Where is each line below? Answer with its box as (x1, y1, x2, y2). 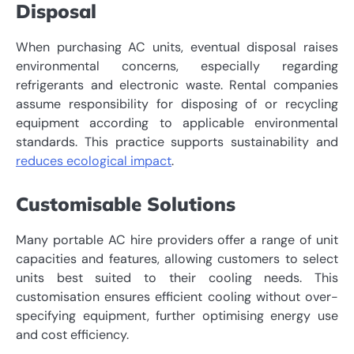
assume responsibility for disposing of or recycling (16, 96, 338, 113)
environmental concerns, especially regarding (16, 58, 338, 75)
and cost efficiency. (16, 326, 129, 344)
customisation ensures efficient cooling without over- (16, 288, 338, 306)
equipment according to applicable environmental (16, 115, 338, 132)
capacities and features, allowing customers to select (16, 250, 338, 268)
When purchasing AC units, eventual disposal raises (16, 39, 338, 56)
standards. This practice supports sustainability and (16, 134, 338, 151)
